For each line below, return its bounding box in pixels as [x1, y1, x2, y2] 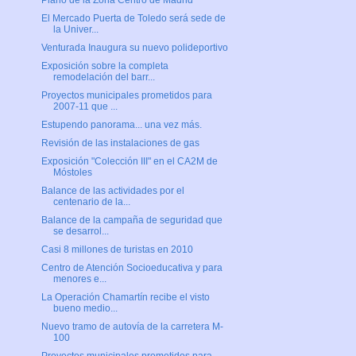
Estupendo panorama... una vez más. [41, 119, 202, 131]
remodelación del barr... [52, 72, 155, 83]
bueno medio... [52, 303, 118, 315]
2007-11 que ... [52, 101, 118, 113]
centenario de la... [52, 196, 130, 208]
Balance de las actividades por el [41, 185, 184, 197]
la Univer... [52, 24, 99, 36]
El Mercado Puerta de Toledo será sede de [41, 13, 226, 25]
